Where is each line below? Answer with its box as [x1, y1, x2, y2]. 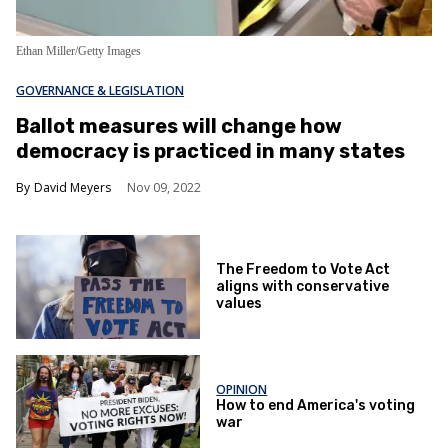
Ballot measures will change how [16, 114, 342, 138]
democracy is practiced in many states [16, 139, 405, 163]
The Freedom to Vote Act [216, 261, 391, 279]
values [216, 295, 263, 313]
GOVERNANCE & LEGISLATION [16, 82, 184, 99]
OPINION [216, 380, 268, 398]
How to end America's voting [216, 396, 416, 414]
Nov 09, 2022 [127, 179, 201, 196]
